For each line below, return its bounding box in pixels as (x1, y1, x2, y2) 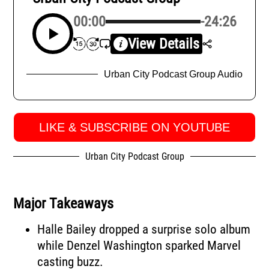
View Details (127, 35, 199, 53)
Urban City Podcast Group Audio (104, 69, 243, 80)
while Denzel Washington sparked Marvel (37, 238, 241, 253)
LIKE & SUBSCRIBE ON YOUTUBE (39, 120, 230, 134)
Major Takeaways (13, 195, 114, 213)
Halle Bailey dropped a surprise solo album (37, 222, 251, 237)
